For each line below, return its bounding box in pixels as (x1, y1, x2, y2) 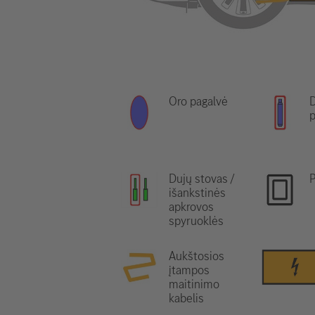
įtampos (169, 262, 210, 278)
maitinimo (169, 276, 219, 292)
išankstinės (169, 184, 226, 201)
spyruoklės (169, 212, 224, 229)
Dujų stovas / (169, 170, 234, 187)
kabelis (169, 290, 204, 307)
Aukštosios (169, 247, 224, 264)
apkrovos (169, 198, 214, 215)
